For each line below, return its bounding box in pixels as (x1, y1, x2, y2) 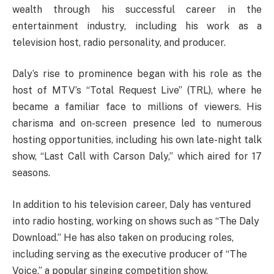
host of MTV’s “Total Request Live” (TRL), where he (12, 84, 262, 97)
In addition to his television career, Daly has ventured (12, 198, 251, 210)
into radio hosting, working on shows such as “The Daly (12, 215, 259, 227)
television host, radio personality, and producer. (12, 36, 226, 48)
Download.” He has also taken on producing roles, (12, 231, 234, 243)
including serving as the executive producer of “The (12, 248, 247, 260)
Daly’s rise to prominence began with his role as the (12, 68, 262, 80)
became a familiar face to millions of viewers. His (12, 101, 262, 113)
